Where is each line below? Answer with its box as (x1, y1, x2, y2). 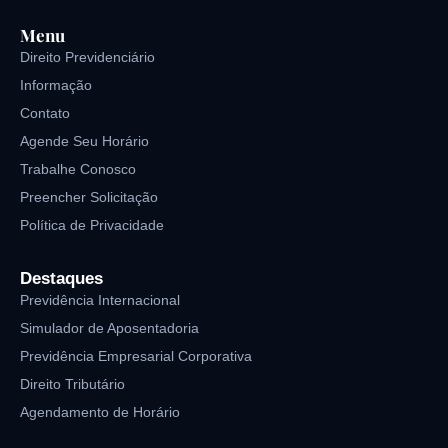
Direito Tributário (20, 376, 125, 393)
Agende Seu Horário (20, 133, 149, 150)
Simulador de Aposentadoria (20, 320, 199, 337)
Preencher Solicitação (20, 189, 158, 206)
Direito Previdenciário (20, 49, 155, 66)
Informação (20, 77, 92, 94)
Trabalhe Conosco (20, 161, 136, 178)
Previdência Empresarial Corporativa (20, 348, 252, 365)
